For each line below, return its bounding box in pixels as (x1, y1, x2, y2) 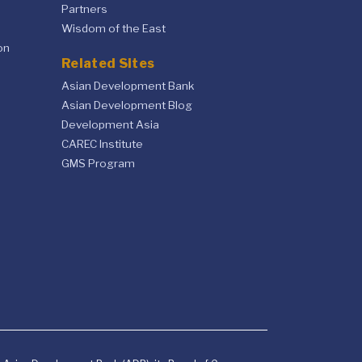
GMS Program (61, 157, 135, 170)
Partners (61, 2, 107, 15)
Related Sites (61, 56, 155, 72)
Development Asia (61, 118, 159, 132)
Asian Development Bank (61, 79, 194, 93)
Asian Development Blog (61, 99, 192, 112)
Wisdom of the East (61, 21, 166, 35)
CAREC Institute (61, 137, 143, 151)
